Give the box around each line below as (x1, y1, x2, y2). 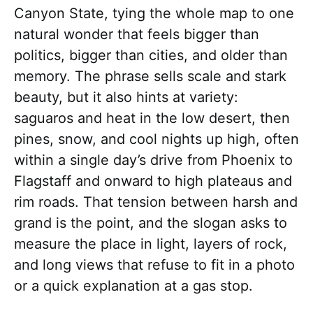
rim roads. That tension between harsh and (14, 194, 298, 211)
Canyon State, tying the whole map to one (14, 5, 294, 22)
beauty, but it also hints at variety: (14, 89, 238, 106)
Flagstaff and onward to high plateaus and (14, 173, 292, 190)
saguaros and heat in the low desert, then (14, 110, 290, 127)
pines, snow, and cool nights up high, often (14, 131, 299, 148)
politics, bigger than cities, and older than (14, 47, 288, 64)
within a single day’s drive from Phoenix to (14, 152, 293, 169)
